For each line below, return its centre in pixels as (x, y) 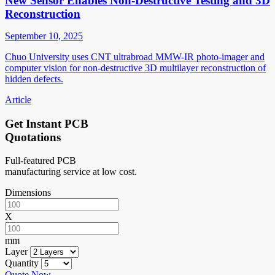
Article (18, 99)
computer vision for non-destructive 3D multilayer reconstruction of (135, 68)
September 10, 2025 (44, 36)
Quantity (22, 263)
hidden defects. (34, 79)
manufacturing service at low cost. (71, 172)
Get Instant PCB (47, 123)
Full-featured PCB (41, 161)
